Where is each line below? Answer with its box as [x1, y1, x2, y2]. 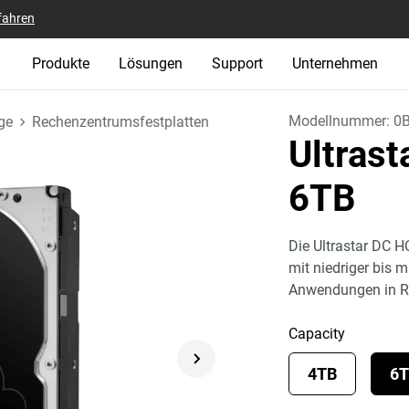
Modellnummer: [288, 112, 394, 130]
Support [211, 55, 263, 72]
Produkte [31, 55, 89, 72]
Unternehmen [291, 55, 378, 72]
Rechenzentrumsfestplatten [32, 112, 209, 131]
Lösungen [118, 55, 183, 72]
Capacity [288, 325, 346, 342]
